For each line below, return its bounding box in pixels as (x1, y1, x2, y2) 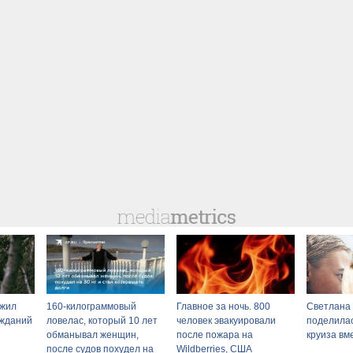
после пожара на (176, 329, 253, 340)
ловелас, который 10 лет (46, 314, 158, 326)
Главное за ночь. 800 (176, 300, 270, 312)
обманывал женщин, (46, 329, 139, 340)
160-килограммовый (46, 300, 136, 312)
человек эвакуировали (176, 314, 276, 326)
